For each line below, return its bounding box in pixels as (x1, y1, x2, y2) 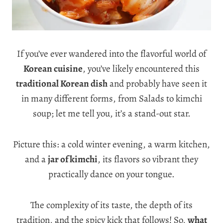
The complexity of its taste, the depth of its (30, 198, 193, 212)
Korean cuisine (23, 62, 83, 75)
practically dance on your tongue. (48, 167, 175, 181)
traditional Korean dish (16, 77, 108, 90)
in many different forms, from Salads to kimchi (21, 92, 202, 105)
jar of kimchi (48, 152, 98, 166)
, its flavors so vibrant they (98, 152, 198, 166)
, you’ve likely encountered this (83, 62, 200, 75)
